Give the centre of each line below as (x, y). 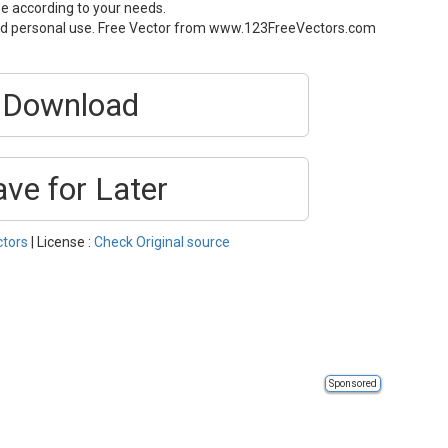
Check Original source (162, 242)
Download (70, 105)
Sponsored (352, 383)
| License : (61, 242)
